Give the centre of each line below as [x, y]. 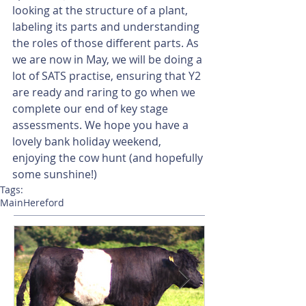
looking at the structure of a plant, [101, 10]
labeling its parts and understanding [107, 27]
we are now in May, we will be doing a [109, 59]
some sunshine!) [55, 174]
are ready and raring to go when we [105, 92]
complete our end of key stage [92, 109]
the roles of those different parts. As [107, 43]
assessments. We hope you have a [102, 125]
